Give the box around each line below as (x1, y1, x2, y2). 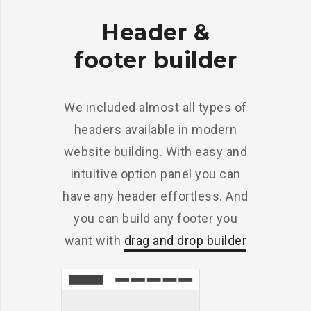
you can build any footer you (74, 210, 237, 226)
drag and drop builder (124, 233, 247, 248)
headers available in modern (74, 121, 237, 137)
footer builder (74, 46, 237, 74)
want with (64, 233, 124, 248)
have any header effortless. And (62, 188, 249, 203)
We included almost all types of (64, 99, 247, 115)
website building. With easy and (63, 144, 248, 159)
